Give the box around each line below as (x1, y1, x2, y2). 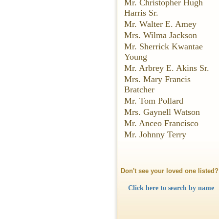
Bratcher (124, 85, 154, 94)
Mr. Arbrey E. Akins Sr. (124, 63, 209, 73)
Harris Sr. (124, 8, 158, 18)
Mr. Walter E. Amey (124, 19, 197, 29)
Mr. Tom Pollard (124, 96, 183, 106)
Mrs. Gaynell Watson (124, 107, 200, 117)
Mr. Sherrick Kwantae (124, 42, 203, 51)
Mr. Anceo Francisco (124, 118, 198, 128)
